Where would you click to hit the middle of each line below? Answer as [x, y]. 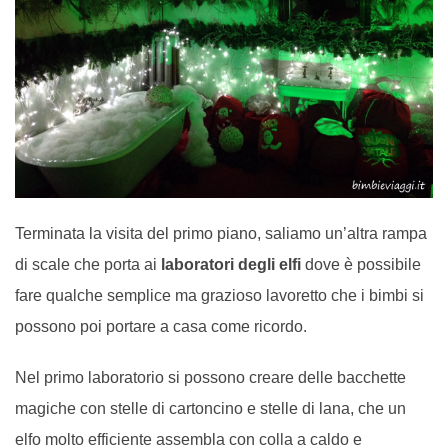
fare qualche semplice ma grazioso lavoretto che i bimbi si [219, 296]
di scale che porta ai [88, 265]
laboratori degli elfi [231, 265]
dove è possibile [361, 265]
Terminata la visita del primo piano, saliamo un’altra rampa [221, 234]
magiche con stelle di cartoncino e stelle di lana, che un [210, 409]
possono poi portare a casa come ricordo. [161, 327]
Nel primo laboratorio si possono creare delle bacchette [210, 378]
